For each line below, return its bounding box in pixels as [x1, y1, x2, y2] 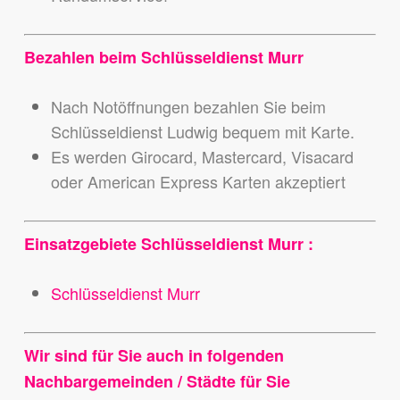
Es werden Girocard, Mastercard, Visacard [50, 145, 354, 169]
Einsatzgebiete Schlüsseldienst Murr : [23, 232, 313, 256]
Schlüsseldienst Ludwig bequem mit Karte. [50, 120, 354, 144]
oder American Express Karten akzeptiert [50, 170, 346, 194]
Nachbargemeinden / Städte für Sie [23, 370, 290, 394]
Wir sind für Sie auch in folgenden [23, 344, 284, 368]
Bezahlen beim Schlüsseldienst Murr [23, 46, 304, 70]
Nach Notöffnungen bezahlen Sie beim [50, 95, 326, 119]
